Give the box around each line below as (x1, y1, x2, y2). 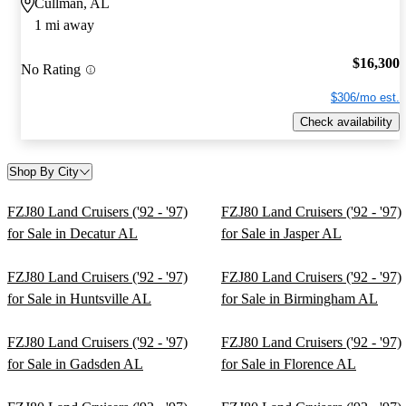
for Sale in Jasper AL (221, 225, 342, 241)
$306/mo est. (331, 91, 400, 105)
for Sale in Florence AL (221, 355, 356, 372)
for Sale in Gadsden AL (7, 355, 143, 372)
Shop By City (9, 164, 79, 179)
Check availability (300, 114, 392, 129)
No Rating (21, 62, 81, 78)
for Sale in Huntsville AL (7, 290, 151, 306)
